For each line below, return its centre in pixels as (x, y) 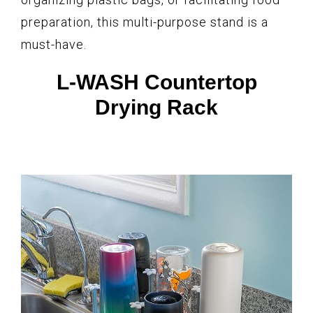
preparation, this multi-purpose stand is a (145, 22)
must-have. (54, 44)
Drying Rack (156, 107)
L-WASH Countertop (156, 82)
